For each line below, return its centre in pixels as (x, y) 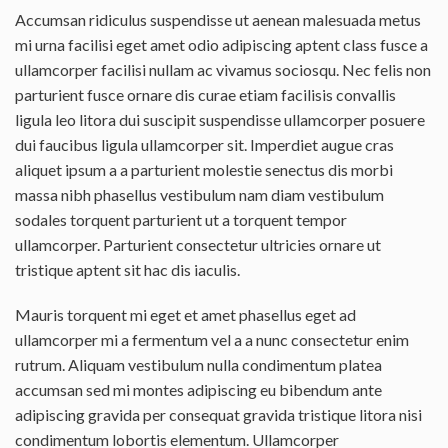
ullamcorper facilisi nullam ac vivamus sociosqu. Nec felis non (223, 69)
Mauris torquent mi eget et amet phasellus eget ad (185, 314)
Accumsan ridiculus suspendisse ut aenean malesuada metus (218, 19)
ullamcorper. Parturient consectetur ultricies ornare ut (198, 244)
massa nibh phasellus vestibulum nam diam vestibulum (199, 194)
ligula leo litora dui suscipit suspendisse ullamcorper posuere (220, 119)
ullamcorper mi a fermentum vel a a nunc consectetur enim (212, 339)
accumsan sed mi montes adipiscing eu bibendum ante (198, 389)
